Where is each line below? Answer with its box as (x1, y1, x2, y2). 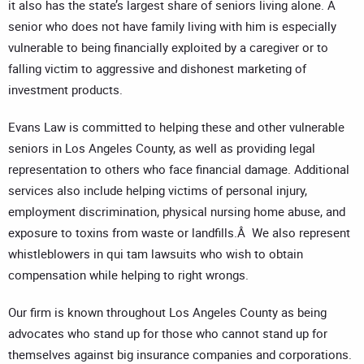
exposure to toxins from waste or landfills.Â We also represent (8, 224, 350, 241)
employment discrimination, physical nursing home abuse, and (8, 203, 345, 220)
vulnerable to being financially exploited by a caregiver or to (8, 39, 328, 56)
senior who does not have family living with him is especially (8, 18, 336, 35)
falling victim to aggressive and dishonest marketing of (8, 60, 306, 77)
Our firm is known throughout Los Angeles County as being (8, 304, 327, 321)
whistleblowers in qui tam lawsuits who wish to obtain (8, 245, 303, 262)
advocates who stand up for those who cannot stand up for (8, 325, 327, 342)
